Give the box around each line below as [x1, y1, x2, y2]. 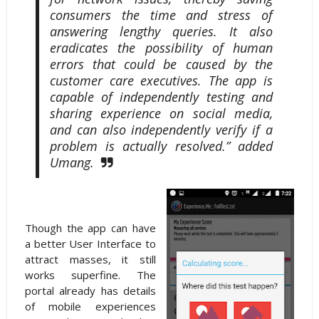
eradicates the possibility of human [49, 39, 273, 57]
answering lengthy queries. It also [49, 23, 273, 41]
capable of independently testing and [49, 88, 273, 106]
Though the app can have [24, 221, 157, 236]
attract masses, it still [24, 252, 157, 267]
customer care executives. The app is [49, 72, 273, 90]
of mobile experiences [24, 299, 157, 314]
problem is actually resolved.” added [49, 137, 273, 155]
